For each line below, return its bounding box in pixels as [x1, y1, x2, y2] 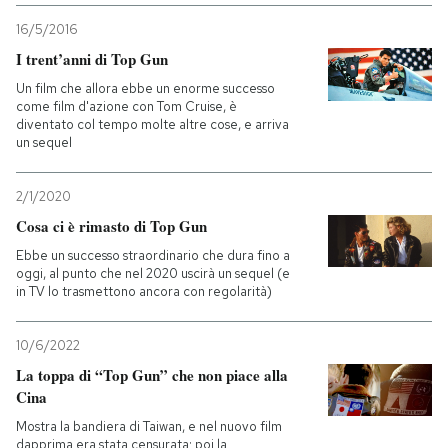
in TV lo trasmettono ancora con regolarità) [16, 283, 272, 300]
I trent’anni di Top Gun [16, 48, 168, 70]
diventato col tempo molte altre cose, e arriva [16, 116, 289, 133]
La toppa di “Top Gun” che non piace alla [16, 364, 288, 386]
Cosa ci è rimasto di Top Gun [16, 215, 207, 237]
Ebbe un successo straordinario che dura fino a [16, 247, 290, 264]
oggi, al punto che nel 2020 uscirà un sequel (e [16, 265, 290, 282]
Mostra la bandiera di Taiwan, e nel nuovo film [16, 418, 282, 435]
